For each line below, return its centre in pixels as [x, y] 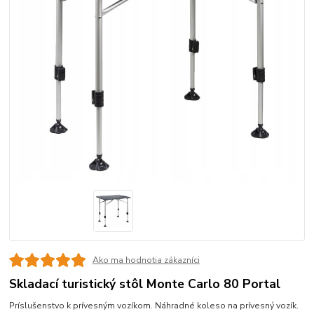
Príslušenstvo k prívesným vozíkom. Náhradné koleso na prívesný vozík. [154, 306]
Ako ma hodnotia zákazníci [146, 260]
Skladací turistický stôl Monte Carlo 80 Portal [145, 284]
